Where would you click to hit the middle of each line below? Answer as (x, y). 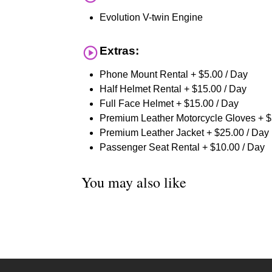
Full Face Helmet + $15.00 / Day (169, 104)
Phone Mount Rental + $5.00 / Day (174, 75)
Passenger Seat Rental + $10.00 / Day (182, 148)
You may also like (134, 182)
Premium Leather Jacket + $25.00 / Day (185, 133)
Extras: (120, 51)
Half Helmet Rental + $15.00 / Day (173, 89)
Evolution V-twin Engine (151, 18)
